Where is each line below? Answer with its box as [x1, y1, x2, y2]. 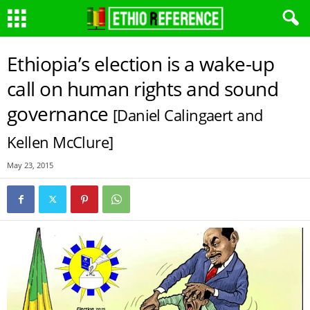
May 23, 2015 [7, 160, 53, 170]
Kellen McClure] [7, 131, 113, 153]
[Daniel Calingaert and [112, 104, 263, 126]
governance [7, 100, 113, 127]
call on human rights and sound [7, 75, 279, 102]
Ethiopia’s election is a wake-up [7, 51, 275, 77]
